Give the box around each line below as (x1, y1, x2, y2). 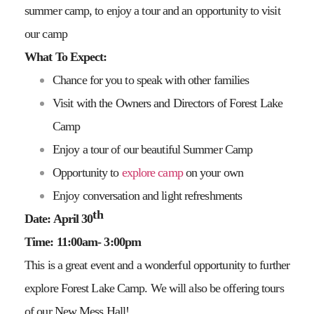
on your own (182, 165, 243, 179)
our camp (25, 27, 67, 41)
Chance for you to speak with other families (53, 73, 250, 87)
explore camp (121, 165, 183, 179)
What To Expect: (25, 50, 107, 64)
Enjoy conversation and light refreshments (53, 189, 243, 203)
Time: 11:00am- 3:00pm (25, 235, 142, 249)
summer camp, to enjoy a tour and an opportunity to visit (25, 4, 280, 18)
